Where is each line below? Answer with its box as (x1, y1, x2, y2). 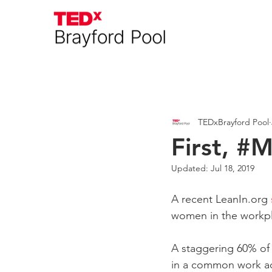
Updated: (171, 163, 211, 174)
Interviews (189, 70, 240, 81)
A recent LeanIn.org (171, 192, 271, 206)
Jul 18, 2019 (211, 163, 254, 174)
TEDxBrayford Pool (198, 116, 269, 127)
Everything (110, 70, 165, 81)
